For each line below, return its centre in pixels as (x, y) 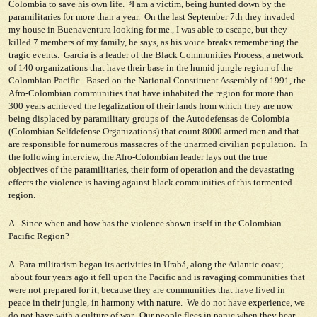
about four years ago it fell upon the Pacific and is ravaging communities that (157, 277)
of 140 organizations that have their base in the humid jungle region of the (151, 68)
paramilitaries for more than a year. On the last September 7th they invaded (152, 17)
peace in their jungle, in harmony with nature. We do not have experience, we (157, 302)
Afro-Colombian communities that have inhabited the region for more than (151, 93)
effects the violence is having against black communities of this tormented (150, 182)
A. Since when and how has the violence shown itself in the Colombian (145, 223)
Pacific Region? (39, 236)
